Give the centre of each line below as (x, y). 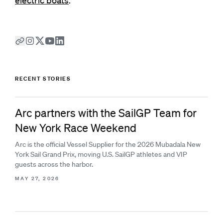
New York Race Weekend (76, 128)
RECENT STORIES (43, 79)
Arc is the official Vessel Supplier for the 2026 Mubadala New (108, 144)
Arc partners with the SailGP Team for (106, 113)
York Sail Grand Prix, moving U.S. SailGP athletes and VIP (101, 154)
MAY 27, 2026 (37, 178)
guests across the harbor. (54, 164)
